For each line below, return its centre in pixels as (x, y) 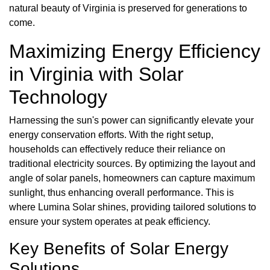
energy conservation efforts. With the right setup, (111, 134)
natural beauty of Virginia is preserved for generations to (128, 8)
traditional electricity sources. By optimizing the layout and (132, 163)
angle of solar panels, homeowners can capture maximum (132, 178)
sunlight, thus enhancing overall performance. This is (121, 192)
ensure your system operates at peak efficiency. (110, 221)
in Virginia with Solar (96, 74)
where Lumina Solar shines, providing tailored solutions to (133, 207)
